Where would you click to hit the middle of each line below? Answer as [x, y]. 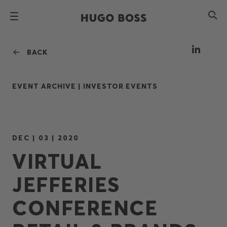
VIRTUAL [57, 161]
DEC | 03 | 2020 [46, 138]
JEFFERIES [66, 185]
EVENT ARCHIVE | [48, 86]
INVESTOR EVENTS [120, 86]
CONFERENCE [85, 208]
